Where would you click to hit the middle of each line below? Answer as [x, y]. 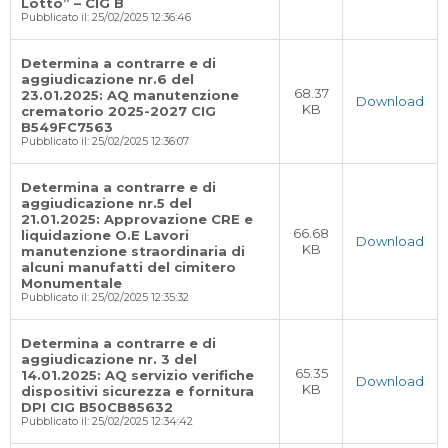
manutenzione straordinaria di [133, 251]
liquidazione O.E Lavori [105, 235]
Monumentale [71, 283]
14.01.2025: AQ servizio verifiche [137, 375]
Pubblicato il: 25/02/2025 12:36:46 [106, 17]
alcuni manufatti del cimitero [128, 267]
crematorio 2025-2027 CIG [118, 111]
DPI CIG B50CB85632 [97, 407]
